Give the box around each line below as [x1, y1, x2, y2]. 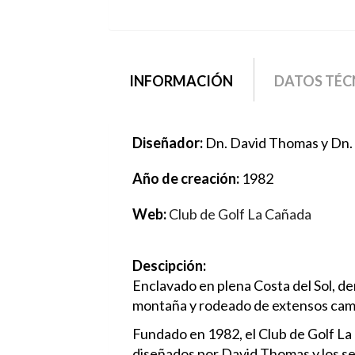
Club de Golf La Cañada [169, 205, 311, 223]
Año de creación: [132, 170, 242, 188]
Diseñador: [132, 134, 205, 152]
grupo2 [109, 55, 189, 87]
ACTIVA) [232, 91, 289, 109]
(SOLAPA [232, 71, 290, 90]
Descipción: [132, 257, 208, 275]
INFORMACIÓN [128, 71, 233, 90]
